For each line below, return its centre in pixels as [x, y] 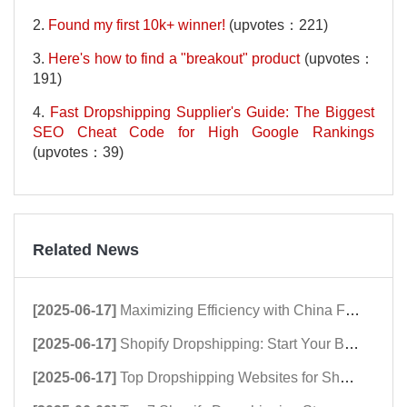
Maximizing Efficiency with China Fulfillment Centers [233, 311]
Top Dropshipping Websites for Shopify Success [230, 378]
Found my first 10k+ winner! [137, 25]
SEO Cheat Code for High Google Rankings [203, 133]
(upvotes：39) [78, 153]
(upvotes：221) [277, 25]
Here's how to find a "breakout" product [174, 59]
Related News [86, 250]
